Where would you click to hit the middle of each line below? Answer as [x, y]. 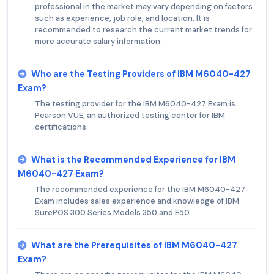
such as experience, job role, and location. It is [122, 18]
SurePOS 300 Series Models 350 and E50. [113, 213]
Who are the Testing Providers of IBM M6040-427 [141, 74]
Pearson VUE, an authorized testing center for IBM [130, 116]
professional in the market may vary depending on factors [144, 7]
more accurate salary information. [98, 42]
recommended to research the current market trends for [143, 30]
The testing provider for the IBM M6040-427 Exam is [135, 104]
